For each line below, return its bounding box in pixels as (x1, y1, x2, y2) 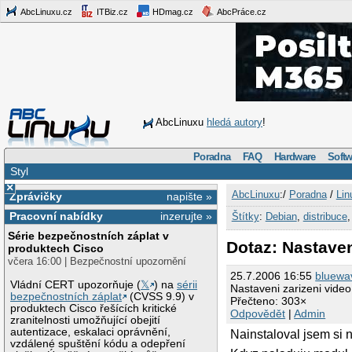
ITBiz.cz (94, 6, 128, 16)
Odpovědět (230, 307, 286, 321)
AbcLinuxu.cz (19, 6, 72, 16)
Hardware (274, 150, 316, 163)
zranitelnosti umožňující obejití (10, 313, 161, 326)
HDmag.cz (150, 6, 193, 16)
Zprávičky (9, 189, 62, 203)
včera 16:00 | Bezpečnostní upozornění (8, 255, 187, 268)
